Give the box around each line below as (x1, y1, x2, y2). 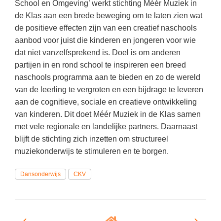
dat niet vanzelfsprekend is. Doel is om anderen (15, 48, 181, 57)
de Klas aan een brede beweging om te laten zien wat (15, 11, 202, 20)
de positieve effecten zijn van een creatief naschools (15, 24, 197, 32)
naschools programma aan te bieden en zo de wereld (15, 73, 200, 81)
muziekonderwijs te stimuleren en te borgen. (15, 147, 169, 155)
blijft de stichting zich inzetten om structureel (15, 135, 168, 143)
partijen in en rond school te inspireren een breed (15, 61, 186, 69)
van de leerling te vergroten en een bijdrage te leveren (15, 85, 203, 94)
